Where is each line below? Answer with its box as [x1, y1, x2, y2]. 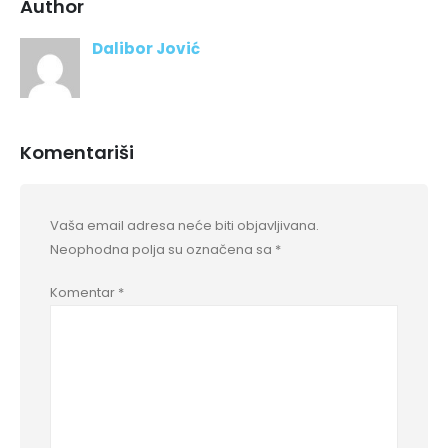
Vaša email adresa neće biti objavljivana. [50, 216, 319, 236]
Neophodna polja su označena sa [50, 240, 275, 260]
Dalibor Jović [92, 37, 200, 59]
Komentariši [20, 140, 134, 166]
